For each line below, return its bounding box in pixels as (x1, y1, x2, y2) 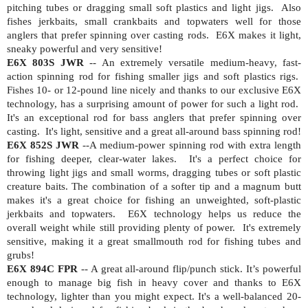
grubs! (7, 249, 34, 261)
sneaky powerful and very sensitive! (7, 43, 162, 54)
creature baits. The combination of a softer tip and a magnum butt (7, 180, 301, 192)
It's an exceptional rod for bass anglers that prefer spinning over (7, 111, 301, 123)
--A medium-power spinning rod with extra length (79, 139, 302, 151)
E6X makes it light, (216, 29, 302, 41)
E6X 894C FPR (7, 263, 78, 274)
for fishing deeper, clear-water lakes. (7, 153, 177, 164)
